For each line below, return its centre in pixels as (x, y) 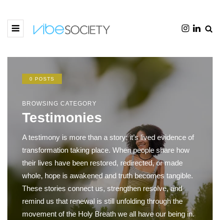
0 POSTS (42, 79)
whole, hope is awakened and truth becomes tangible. (108, 176)
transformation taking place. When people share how (106, 150)
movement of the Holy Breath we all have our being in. (108, 214)
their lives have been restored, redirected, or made (102, 163)
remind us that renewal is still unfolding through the (102, 201)
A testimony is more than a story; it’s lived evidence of (108, 137)
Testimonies (62, 118)
